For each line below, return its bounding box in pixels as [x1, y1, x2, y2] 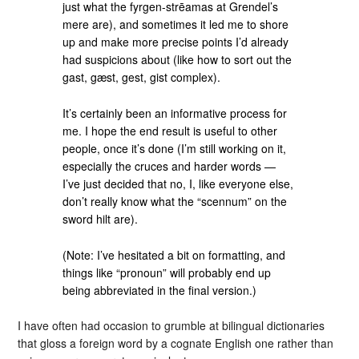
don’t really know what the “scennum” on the [63, 192, 288, 209]
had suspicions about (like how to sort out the [63, 51, 292, 67]
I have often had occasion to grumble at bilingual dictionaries [18, 317, 325, 334]
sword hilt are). [63, 210, 139, 227]
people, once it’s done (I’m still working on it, [63, 139, 287, 156]
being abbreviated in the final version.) [63, 281, 257, 298]
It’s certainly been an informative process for [63, 104, 288, 121]
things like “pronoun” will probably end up [63, 264, 272, 280]
